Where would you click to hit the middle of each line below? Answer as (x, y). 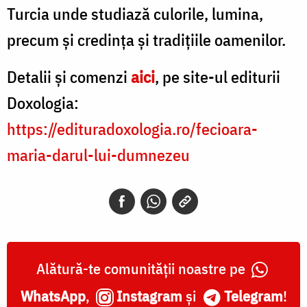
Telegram (253, 295)
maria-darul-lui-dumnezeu (98, 155)
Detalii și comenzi (69, 76)
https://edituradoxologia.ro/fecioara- (132, 128)
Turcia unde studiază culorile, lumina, (135, 13)
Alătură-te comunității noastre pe (143, 268)
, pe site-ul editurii (218, 76)
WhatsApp (53, 295)
